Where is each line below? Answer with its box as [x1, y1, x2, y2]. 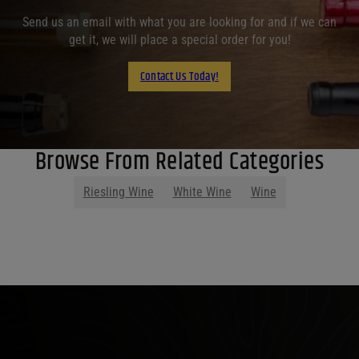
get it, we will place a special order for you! [68, 32, 291, 48]
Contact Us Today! [140, 67, 219, 86]
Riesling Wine [83, 184, 154, 200]
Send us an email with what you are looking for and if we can [22, 14, 337, 30]
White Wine [172, 184, 232, 200]
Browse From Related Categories [34, 144, 325, 181]
